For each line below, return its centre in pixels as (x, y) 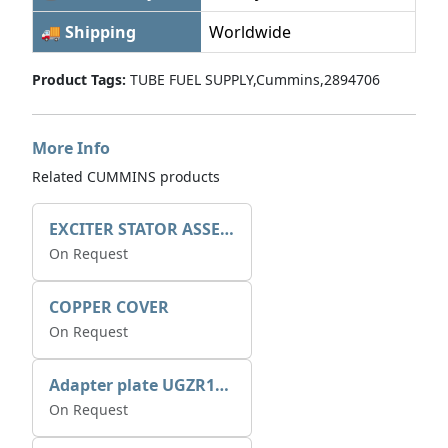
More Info (71, 148)
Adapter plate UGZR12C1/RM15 (222, 385)
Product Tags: (79, 79)
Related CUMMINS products (126, 176)
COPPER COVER (109, 307)
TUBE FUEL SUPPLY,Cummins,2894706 (253, 79)
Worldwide (250, 32)
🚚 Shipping (88, 32)
